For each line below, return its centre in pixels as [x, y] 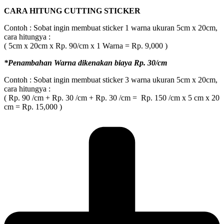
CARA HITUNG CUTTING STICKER [72, 10]
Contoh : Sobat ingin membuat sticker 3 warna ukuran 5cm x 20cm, [111, 79]
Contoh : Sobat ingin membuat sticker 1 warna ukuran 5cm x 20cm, [111, 27]
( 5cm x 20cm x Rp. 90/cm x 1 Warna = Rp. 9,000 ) [86, 45]
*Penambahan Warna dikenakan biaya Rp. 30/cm [85, 62]
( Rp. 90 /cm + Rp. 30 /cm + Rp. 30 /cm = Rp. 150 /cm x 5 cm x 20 [112, 97]
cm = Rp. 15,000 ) [33, 106]
